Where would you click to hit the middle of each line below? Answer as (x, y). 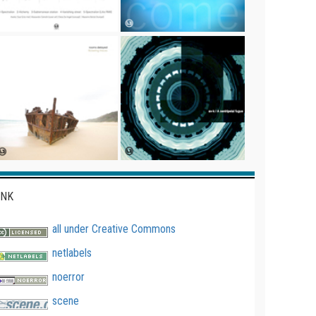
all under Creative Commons (114, 229)
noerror (68, 277)
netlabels (72, 253)
